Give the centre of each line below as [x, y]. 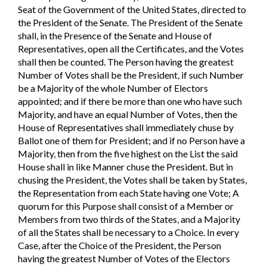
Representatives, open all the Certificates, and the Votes [131, 48]
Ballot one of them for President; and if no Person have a [131, 140]
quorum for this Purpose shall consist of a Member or [126, 206]
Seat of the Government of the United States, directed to [132, 9]
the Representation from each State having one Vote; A [128, 193]
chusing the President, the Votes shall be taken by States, [132, 179]
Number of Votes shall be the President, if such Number [131, 74]
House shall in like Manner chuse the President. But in [125, 166]
